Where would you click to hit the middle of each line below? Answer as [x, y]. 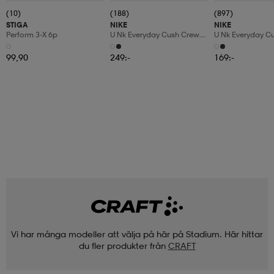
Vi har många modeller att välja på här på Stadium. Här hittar [137, 234]
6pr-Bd [122, 45]
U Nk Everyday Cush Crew [155, 35]
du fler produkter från [122, 246]
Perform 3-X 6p [32, 35]
